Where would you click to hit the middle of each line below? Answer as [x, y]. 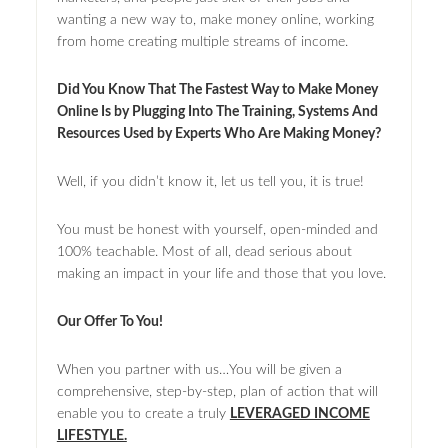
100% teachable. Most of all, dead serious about [204, 251]
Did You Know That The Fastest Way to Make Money [217, 89]
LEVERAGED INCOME [299, 413]
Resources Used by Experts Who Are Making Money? [218, 133]
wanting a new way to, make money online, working [215, 19]
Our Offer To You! [109, 321]
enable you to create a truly [143, 413]
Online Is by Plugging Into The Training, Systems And [217, 111]
